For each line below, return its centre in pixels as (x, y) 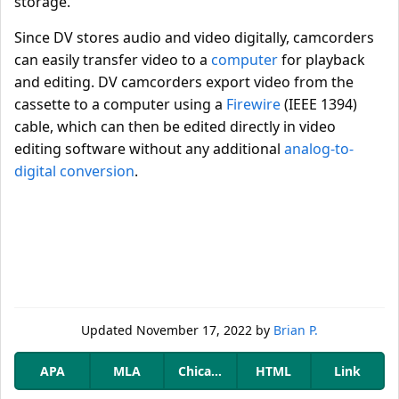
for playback (322, 60)
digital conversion (74, 171)
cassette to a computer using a (120, 104)
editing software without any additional (149, 149)
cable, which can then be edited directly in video (175, 126)
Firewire (253, 104)
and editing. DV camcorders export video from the (184, 82)
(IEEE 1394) (319, 104)
